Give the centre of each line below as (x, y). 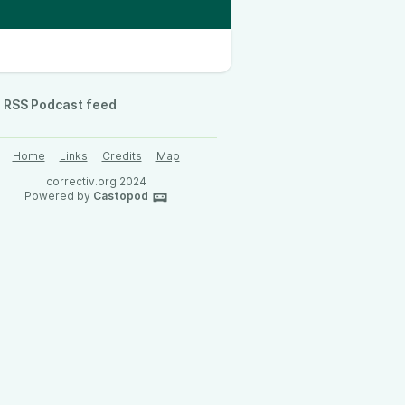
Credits (122, 156)
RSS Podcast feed (60, 104)
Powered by (58, 196)
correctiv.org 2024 (96, 181)
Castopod (120, 196)
